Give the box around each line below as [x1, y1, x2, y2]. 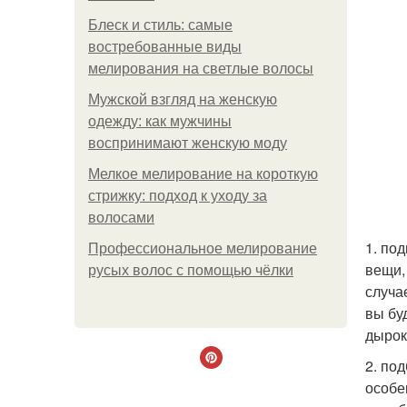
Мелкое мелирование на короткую [88, 166, 318, 182]
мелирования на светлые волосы [88, 61, 313, 76]
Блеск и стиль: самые [88, 17, 233, 33]
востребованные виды [88, 39, 242, 55]
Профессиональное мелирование [88, 241, 317, 256]
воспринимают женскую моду [88, 135, 287, 151]
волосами [88, 210, 154, 225]
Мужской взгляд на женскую [88, 92, 277, 107]
